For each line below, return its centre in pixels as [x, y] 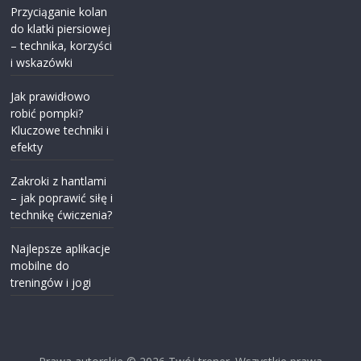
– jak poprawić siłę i [62, 197]
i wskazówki [42, 62]
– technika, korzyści [62, 45]
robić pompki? [47, 113]
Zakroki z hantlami [59, 180]
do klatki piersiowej [61, 28]
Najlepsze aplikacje [61, 248]
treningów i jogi [51, 282]
